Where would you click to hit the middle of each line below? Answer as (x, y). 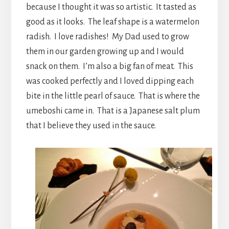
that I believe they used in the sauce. (91, 125)
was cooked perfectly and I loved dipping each (110, 81)
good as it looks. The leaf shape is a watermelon (112, 22)
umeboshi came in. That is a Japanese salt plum (113, 111)
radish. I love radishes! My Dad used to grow (107, 37)
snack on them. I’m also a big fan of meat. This (109, 66)
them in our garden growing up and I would (105, 51)
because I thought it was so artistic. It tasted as (111, 7)
